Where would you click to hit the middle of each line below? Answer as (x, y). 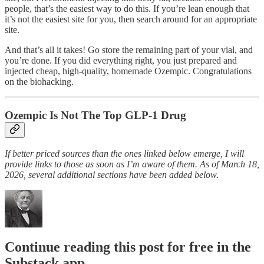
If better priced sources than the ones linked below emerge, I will (124, 154)
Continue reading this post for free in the (128, 247)
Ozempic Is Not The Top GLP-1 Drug (95, 115)
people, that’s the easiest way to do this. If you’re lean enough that (127, 8)
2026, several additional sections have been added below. (112, 175)
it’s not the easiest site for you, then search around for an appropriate (131, 19)
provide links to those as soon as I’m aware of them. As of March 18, (132, 164)
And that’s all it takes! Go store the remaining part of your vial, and (129, 49)
